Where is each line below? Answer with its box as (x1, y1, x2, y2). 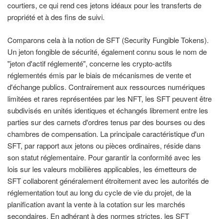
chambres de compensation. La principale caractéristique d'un (7, 128, 204, 139)
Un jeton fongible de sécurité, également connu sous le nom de (7, 46, 207, 57)
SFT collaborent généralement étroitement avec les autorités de (7, 175, 209, 186)
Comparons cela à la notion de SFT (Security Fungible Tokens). (7, 34, 209, 45)
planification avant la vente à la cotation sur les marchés (7, 198, 185, 209)
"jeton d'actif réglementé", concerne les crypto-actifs (7, 58, 172, 68)
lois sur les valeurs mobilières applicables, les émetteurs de (7, 163, 197, 174)
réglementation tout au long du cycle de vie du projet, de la (7, 187, 191, 197)
